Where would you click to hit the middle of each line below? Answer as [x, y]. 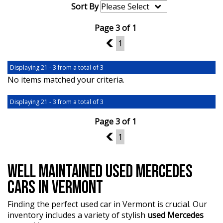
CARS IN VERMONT [55, 188]
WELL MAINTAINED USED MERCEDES [100, 172]
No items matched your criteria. [66, 79]
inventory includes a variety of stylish [77, 215]
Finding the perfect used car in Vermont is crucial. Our [107, 204]
